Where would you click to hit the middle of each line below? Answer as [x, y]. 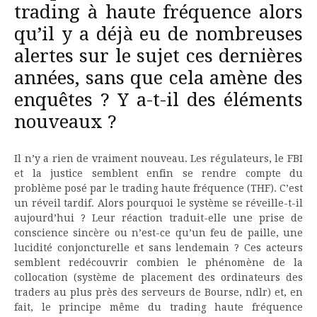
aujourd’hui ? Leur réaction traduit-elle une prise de [158, 218]
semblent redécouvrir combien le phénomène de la [158, 262]
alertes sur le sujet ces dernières [158, 56]
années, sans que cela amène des [158, 77]
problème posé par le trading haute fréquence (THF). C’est [158, 188]
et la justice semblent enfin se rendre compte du [158, 173]
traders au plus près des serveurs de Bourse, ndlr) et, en [158, 292]
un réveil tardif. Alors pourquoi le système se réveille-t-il [158, 203]
